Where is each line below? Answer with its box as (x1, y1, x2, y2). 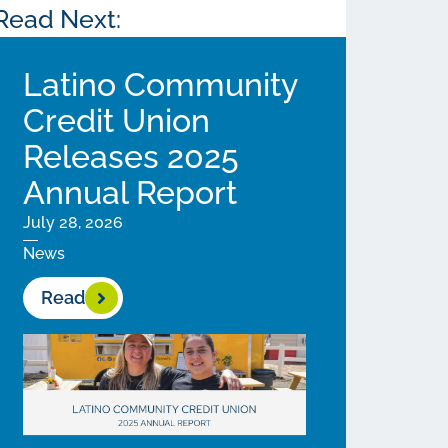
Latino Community (23, 66, 298, 103)
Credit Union (23, 102, 211, 139)
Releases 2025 (23, 138, 240, 175)
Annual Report (23, 174, 246, 211)
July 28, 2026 (23, 213, 124, 232)
